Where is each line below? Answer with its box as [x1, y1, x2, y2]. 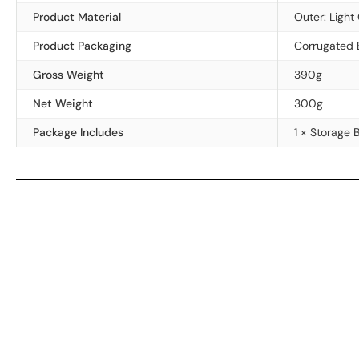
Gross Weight [33, 67, 104, 82]
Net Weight [33, 96, 93, 111]
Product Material [33, 10, 121, 24]
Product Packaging [33, 38, 131, 53]
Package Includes [33, 125, 123, 139]
